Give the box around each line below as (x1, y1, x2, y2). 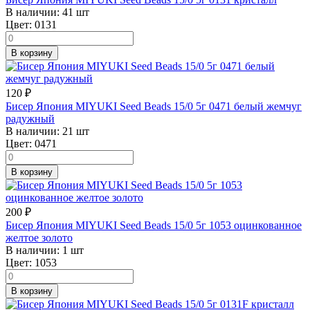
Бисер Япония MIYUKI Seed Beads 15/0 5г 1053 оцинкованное (6, 219, 302, 231)
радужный (6, 112, 55, 125)
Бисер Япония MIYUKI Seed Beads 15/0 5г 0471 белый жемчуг (6, 100, 302, 112)
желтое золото (6, 231, 73, 244)
